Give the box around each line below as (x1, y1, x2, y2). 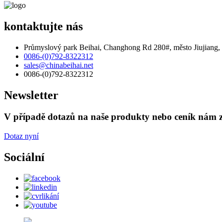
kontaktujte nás (4, 19, 83, 33)
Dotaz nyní (4, 132, 39, 141)
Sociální (4, 151, 45, 164)
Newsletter (4, 88, 58, 102)
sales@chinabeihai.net (24, 60, 93, 69)
